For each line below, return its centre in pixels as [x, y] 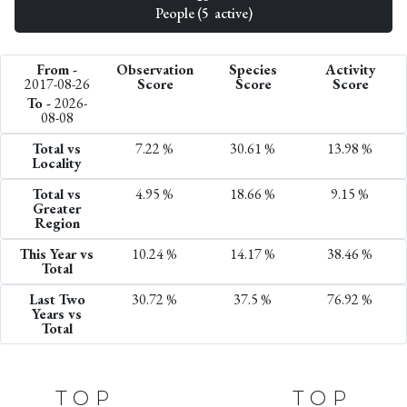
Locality [57, 163]
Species [253, 69]
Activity [350, 69]
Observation [155, 69]
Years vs [57, 313]
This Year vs [57, 253]
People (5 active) [203, 13]
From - [57, 69]
